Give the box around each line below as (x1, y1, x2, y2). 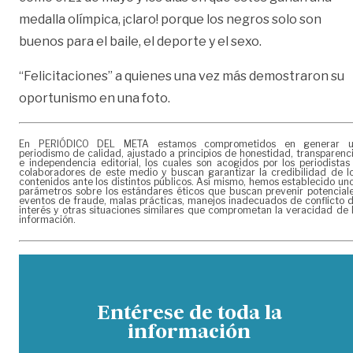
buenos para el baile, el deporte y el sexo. (19, 34, 262, 50)
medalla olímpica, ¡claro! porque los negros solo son (19, 12, 321, 28)
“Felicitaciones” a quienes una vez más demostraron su (19, 69, 344, 84)
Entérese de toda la (96, 305, 282, 325)
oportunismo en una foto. (19, 91, 170, 106)
